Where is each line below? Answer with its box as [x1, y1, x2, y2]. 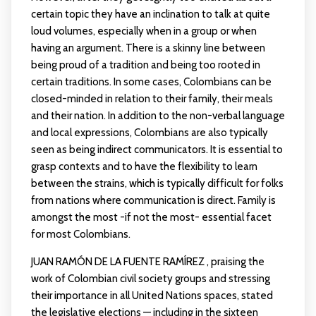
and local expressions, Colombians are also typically [30, 126, 268, 139]
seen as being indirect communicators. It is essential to [30, 143, 283, 156]
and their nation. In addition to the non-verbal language [30, 109, 285, 122]
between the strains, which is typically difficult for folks [30, 177, 284, 190]
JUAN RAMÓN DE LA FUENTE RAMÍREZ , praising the [30, 255, 265, 268]
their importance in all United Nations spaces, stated [30, 289, 273, 302]
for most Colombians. [30, 228, 130, 241]
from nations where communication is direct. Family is [30, 194, 276, 207]
